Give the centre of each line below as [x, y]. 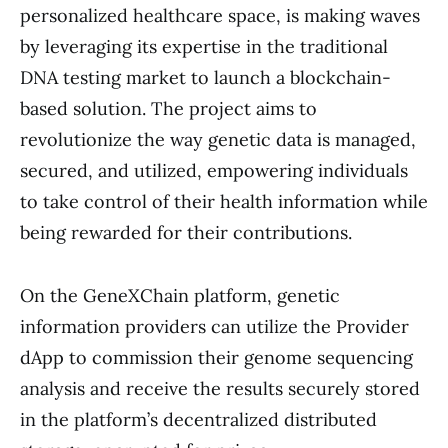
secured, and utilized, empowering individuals [214, 170]
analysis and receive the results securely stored [220, 388]
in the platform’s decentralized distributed [198, 419]
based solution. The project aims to [168, 108]
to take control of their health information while [224, 201]
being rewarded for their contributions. [186, 232]
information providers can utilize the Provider [214, 326]
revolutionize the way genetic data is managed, [218, 139]
